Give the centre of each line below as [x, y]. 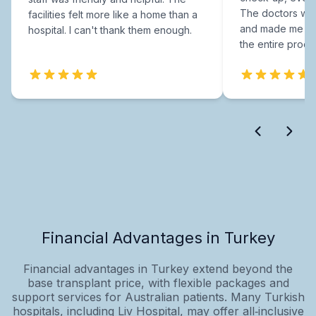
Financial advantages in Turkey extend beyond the [158, 268]
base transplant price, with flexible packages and [158, 282]
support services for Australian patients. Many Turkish [158, 297]
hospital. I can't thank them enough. [110, 30]
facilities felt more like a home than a [113, 14]
